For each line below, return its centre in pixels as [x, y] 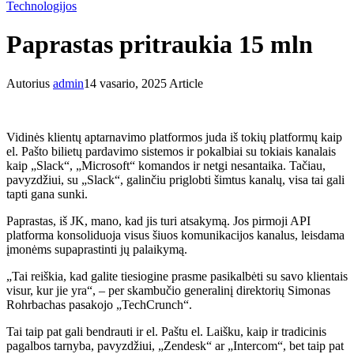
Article [185, 83]
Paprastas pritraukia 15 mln [160, 45]
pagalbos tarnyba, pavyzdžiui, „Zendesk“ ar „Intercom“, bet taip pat [175, 345]
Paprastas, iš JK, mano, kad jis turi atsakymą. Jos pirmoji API [158, 220]
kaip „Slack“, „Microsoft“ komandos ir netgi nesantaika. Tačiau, [166, 165]
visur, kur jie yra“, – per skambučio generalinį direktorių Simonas [168, 290]
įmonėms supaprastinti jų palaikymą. [97, 249]
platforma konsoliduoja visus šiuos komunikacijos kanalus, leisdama [175, 235]
